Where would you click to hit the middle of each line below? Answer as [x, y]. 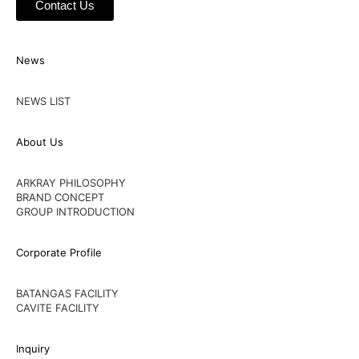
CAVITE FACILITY [58, 307]
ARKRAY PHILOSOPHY [71, 182]
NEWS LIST [43, 101]
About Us [40, 141]
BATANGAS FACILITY [67, 293]
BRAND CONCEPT [60, 197]
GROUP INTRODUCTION [75, 211]
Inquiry [33, 348]
